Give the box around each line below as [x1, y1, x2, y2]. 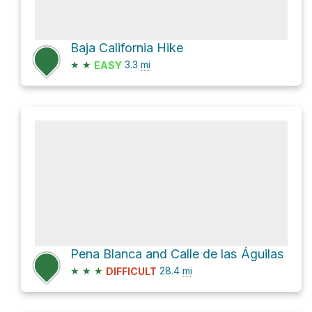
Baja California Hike [70, 40, 183, 55]
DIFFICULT [106, 265, 157, 278]
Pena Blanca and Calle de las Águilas [70, 247, 284, 262]
